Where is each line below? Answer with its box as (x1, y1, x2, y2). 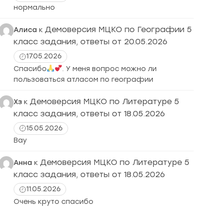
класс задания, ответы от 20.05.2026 (14, 37, 170, 46)
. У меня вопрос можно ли (62, 64, 157, 73)
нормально (14, 3, 55, 12)
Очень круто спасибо (14, 197, 93, 206)
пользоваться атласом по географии (14, 75, 153, 84)
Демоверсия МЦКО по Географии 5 (45, 25, 192, 34)
